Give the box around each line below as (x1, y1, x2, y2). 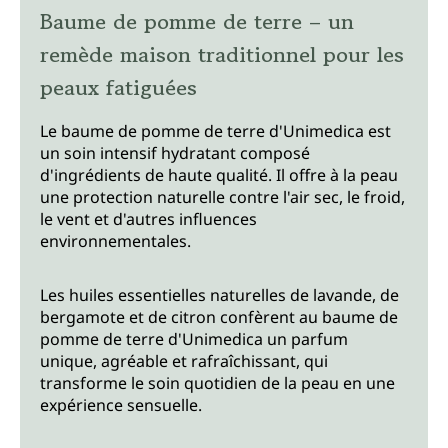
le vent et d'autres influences (40, 207, 257, 230)
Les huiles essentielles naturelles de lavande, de (40, 283, 399, 306)
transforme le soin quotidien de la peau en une (40, 371, 395, 394)
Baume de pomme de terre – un (40, 5, 354, 37)
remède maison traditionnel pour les (40, 38, 404, 70)
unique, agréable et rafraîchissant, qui (40, 349, 328, 372)
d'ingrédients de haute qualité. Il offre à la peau (40, 163, 398, 186)
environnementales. (40, 229, 191, 252)
